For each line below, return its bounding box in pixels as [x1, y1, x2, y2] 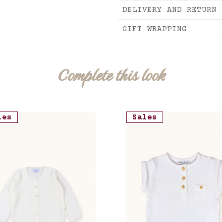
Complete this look [57, 61, 165, 89]
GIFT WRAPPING [122, 25, 187, 34]
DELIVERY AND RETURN [122, 5, 217, 14]
